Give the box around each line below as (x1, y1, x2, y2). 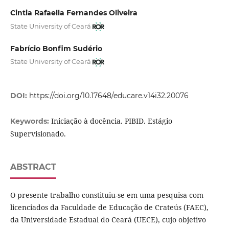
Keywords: (10, 117, 51, 126)
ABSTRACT (10, 162, 56, 172)
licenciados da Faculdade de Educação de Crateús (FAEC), (10, 202, 209, 213)
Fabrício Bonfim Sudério (10, 43, 102, 53)
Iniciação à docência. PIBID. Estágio (51, 116, 172, 126)
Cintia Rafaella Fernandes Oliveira (10, 8, 138, 17)
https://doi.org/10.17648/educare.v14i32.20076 (29, 91, 189, 101)
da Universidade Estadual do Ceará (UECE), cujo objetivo (10, 215, 206, 225)
